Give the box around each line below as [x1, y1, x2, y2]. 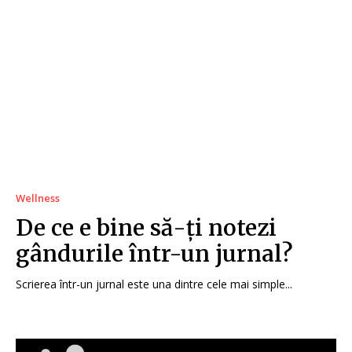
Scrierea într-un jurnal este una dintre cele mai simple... [16, 276, 292, 291]
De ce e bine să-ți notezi [16, 213, 277, 242]
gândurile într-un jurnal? [16, 239, 293, 268]
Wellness [16, 190, 60, 205]
